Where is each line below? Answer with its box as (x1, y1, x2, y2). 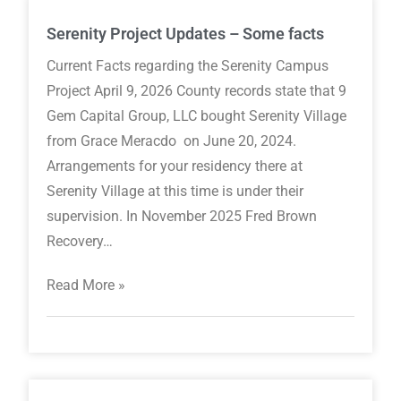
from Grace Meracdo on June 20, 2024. (47, 132, 301, 150)
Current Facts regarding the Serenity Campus (47, 57, 329, 75)
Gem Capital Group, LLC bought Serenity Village (47, 107, 347, 125)
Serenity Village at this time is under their (47, 183, 304, 200)
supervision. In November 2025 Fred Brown (47, 208, 318, 226)
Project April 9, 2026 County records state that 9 (47, 82, 347, 100)
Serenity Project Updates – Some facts (47, 24, 325, 44)
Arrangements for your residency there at (47, 158, 303, 175)
